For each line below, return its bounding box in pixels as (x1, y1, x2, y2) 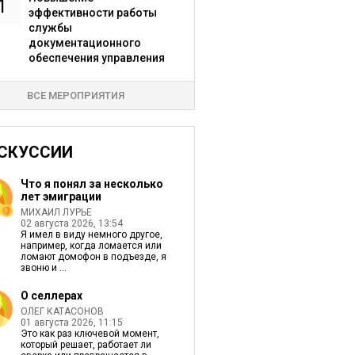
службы (28, 21, 72, 34)
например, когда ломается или (20, 240, 162, 251)
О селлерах (20, 289, 82, 302)
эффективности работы (28, 6, 157, 19)
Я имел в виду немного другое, (20, 229, 162, 240)
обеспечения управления (28, 52, 165, 64)
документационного (28, 36, 141, 49)
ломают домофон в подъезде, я (20, 251, 166, 262)
